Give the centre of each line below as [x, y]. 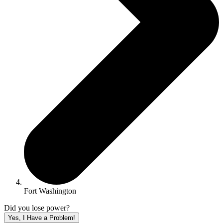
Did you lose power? [37, 208]
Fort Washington [50, 191]
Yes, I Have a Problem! [42, 218]
